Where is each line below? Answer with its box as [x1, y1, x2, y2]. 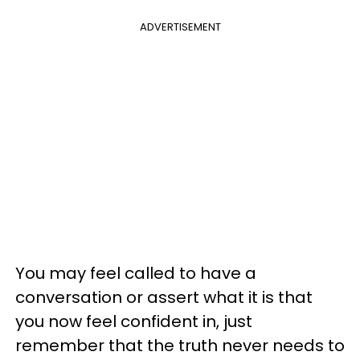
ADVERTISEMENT [139, 18, 221, 35]
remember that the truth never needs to [15, 333, 345, 357]
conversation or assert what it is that [15, 285, 313, 309]
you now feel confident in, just [15, 309, 252, 333]
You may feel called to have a [15, 261, 256, 284]
